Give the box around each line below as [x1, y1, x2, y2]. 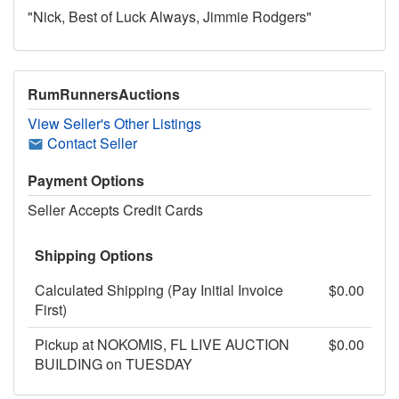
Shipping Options [35, 244, 153, 265]
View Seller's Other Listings [28, 112, 201, 134]
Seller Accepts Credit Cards [28, 199, 203, 220]
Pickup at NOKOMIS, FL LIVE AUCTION [35, 333, 289, 354]
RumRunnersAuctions [28, 83, 180, 104]
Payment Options [28, 169, 144, 191]
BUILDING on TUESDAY [35, 353, 192, 374]
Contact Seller [44, 132, 137, 153]
